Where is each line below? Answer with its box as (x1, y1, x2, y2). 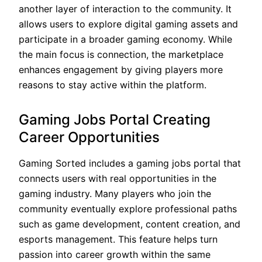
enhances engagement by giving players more (19, 63, 223, 75)
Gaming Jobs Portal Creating (19, 111, 211, 128)
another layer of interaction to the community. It (19, 2, 232, 15)
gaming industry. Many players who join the (19, 187, 211, 199)
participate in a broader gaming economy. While (19, 33, 232, 45)
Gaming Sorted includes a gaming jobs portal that (19, 157, 241, 169)
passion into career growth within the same (19, 248, 211, 260)
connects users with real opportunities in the (19, 172, 216, 184)
